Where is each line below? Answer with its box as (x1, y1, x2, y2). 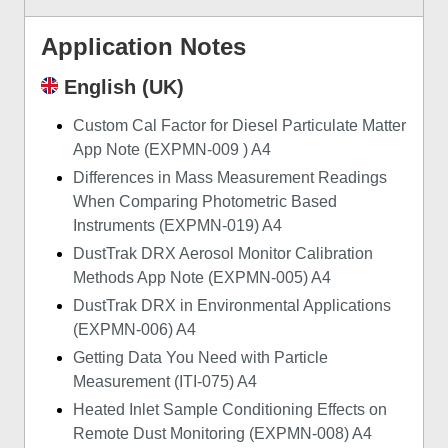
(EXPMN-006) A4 (73, 321, 196, 339)
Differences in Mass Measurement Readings (73, 169, 387, 187)
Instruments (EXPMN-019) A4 (73, 217, 282, 235)
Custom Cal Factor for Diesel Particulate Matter (73, 117, 406, 135)
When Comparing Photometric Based (73, 193, 337, 211)
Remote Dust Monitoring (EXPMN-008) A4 (73, 425, 372, 443)
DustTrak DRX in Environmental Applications (73, 297, 391, 315)
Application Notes (41, 33, 246, 61)
